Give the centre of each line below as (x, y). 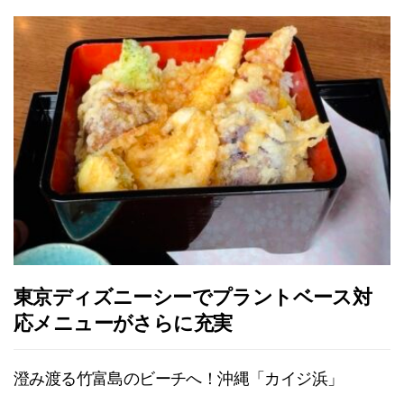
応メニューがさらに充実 (123, 321)
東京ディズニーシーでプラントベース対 (193, 295)
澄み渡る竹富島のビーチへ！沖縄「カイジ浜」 (179, 377)
